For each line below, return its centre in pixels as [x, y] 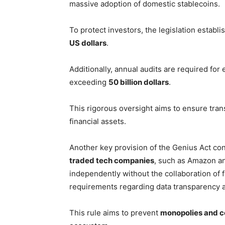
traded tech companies [112, 160]
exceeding [89, 82]
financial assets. [98, 121]
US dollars [88, 43]
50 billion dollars [139, 82]
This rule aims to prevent [115, 213]
